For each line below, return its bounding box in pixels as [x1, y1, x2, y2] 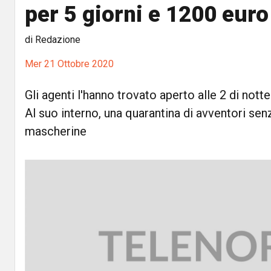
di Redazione [25, 34, 80, 45]
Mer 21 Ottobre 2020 [25, 58, 114, 70]
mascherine [25, 124, 87, 139]
